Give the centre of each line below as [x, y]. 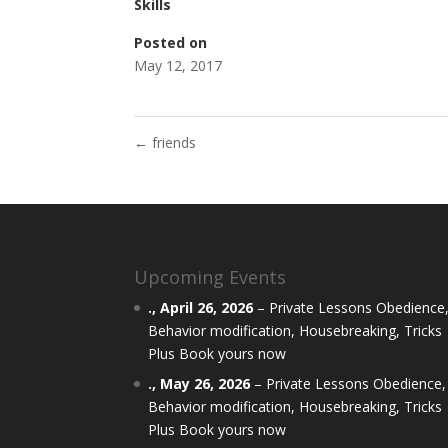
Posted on [171, 42]
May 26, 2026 [205, 384]
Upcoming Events [210, 277]
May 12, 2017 [178, 65]
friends [172, 142]
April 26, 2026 [207, 308]
